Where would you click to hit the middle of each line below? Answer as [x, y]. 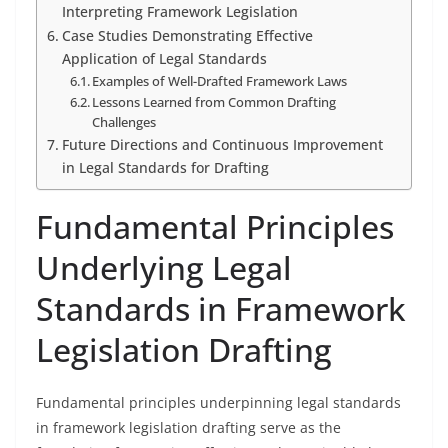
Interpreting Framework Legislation [179, 11]
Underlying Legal [164, 267]
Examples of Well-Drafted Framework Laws [220, 81]
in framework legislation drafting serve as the [188, 427]
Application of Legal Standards [164, 58]
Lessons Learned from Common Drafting [214, 102]
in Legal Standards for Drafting [165, 167]
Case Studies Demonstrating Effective [187, 35]
